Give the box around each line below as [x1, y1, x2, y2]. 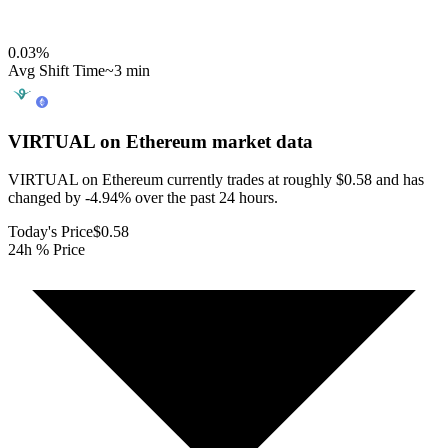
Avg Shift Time [8, 61, 105, 79]
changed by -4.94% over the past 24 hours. [8, 189, 278, 207]
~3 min [105, 61, 150, 79]
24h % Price [8, 241, 85, 259]
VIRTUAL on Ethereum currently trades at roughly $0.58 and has [8, 171, 424, 189]
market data [207, 130, 313, 152]
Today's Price [8, 223, 93, 241]
